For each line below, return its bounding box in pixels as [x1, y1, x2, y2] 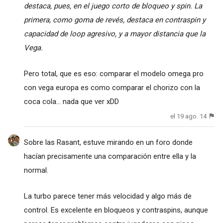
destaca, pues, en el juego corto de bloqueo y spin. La [23, 1, 202, 10]
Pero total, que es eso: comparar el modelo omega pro [23, 69, 204, 78]
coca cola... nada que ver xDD [23, 97, 119, 106]
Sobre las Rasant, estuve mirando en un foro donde [23, 138, 193, 147]
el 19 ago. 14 [170, 112, 207, 120]
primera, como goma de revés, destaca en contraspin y [23, 15, 206, 24]
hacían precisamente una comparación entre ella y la [23, 152, 196, 161]
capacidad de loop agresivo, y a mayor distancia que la [23, 29, 206, 38]
